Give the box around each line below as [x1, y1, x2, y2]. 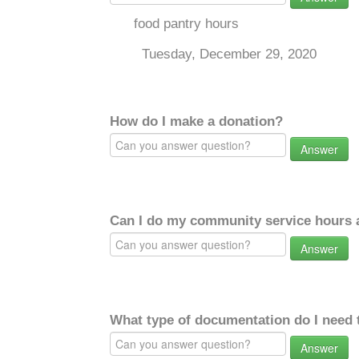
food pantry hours [134, 16, 239, 31]
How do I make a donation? [110, 114, 283, 129]
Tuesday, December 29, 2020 [142, 46, 317, 62]
